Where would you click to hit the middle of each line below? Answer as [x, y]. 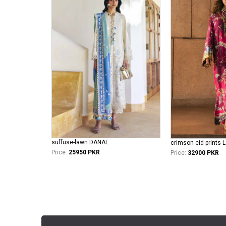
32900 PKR [203, 153]
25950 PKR [84, 152]
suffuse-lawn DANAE [80, 142]
